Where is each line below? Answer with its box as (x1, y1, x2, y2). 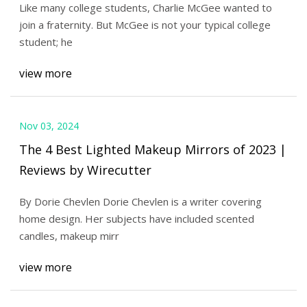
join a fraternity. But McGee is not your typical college (19, 18, 271, 32)
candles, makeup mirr (19, 229, 119, 243)
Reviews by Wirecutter (19, 161, 151, 178)
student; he (19, 35, 73, 49)
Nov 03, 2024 (19, 119, 79, 132)
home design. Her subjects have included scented (19, 212, 254, 226)
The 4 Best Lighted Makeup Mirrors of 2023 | (19, 140, 286, 158)
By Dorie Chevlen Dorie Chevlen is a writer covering (19, 195, 262, 209)
